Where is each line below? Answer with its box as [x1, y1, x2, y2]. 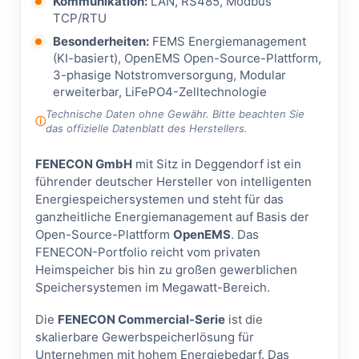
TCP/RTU [53, 10, 107, 26]
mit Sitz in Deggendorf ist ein [132, 156, 301, 171]
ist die [225, 312, 263, 327]
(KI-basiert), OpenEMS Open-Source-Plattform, [53, 50, 321, 66]
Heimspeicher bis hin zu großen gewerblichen [35, 262, 297, 277]
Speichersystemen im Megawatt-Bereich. [35, 280, 270, 295]
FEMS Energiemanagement [149, 34, 306, 49]
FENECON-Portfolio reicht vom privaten [35, 244, 260, 260]
